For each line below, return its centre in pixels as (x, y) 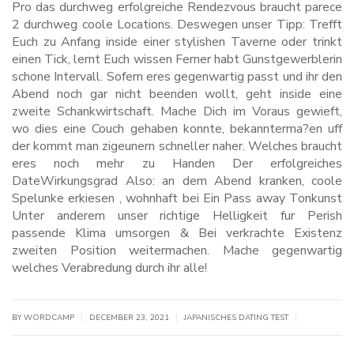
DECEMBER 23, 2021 (130, 318)
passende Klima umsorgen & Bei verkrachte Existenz (177, 233)
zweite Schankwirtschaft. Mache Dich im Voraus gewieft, (177, 112)
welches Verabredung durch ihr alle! (109, 268)
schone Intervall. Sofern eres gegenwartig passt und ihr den (177, 77)
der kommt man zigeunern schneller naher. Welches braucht (177, 147)
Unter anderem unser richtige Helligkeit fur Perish (177, 216)
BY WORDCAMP (44, 318)
